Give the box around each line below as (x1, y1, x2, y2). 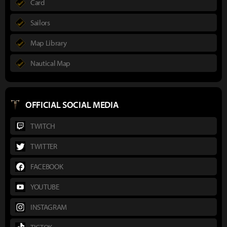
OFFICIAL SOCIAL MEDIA (25, 99, 119, 111)
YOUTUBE (30, 181, 59, 192)
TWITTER (30, 141, 57, 151)
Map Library (30, 37, 67, 48)
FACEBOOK (30, 161, 63, 171)
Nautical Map (30, 58, 71, 68)
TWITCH (30, 121, 56, 131)
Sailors (30, 17, 50, 27)
